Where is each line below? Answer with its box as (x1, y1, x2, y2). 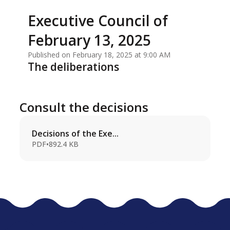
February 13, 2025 (28, 30, 151, 50)
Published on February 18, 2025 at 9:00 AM (28, 50, 171, 60)
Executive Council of (28, 11, 168, 31)
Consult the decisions (20, 99, 149, 116)
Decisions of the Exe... (32, 128, 119, 140)
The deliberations (28, 60, 120, 74)
